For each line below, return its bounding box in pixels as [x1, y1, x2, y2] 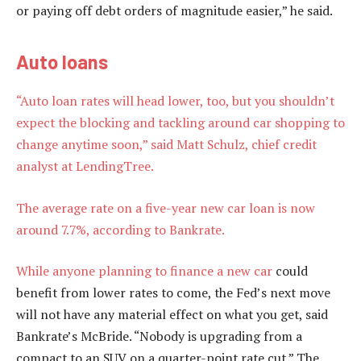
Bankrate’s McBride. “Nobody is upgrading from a [16, 327, 302, 346]
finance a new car [170, 262, 272, 280]
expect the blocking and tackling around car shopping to [16, 114, 345, 132]
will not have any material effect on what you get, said [16, 305, 328, 324]
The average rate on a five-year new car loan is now [16, 198, 315, 217]
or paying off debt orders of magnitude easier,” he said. [16, 2, 333, 20]
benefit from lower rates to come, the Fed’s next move [16, 284, 330, 302]
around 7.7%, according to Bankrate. [16, 220, 225, 239]
